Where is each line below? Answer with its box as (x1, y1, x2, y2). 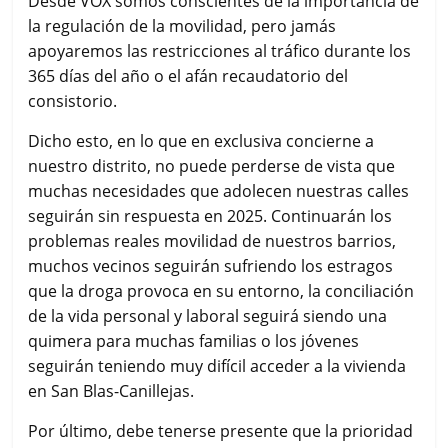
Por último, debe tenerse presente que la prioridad (28, 419, 414, 442)
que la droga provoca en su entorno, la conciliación (28, 279, 415, 302)
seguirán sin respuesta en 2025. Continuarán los (28, 204, 393, 227)
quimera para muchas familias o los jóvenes (28, 329, 360, 352)
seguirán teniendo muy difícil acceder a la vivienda (28, 354, 407, 377)
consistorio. (28, 89, 118, 112)
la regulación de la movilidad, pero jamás (28, 14, 337, 37)
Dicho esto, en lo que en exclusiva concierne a (28, 129, 375, 152)
